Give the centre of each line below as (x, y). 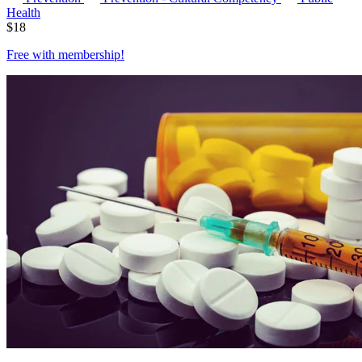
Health (23, 13)
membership (89, 55)
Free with (32, 55)
